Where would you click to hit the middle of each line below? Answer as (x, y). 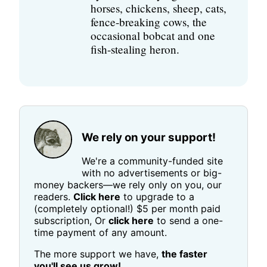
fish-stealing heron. (135, 49)
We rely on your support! (149, 137)
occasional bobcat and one (153, 35)
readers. (54, 196)
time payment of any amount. (100, 232)
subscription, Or (71, 220)
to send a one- (188, 220)
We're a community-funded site (152, 161)
